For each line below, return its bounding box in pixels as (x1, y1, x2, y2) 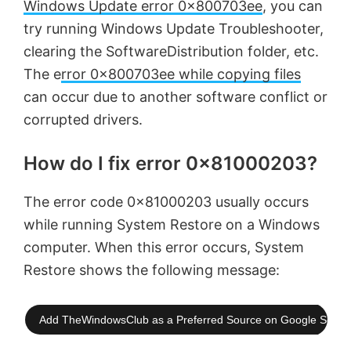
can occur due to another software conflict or (24, 89, 327, 106)
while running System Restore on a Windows (24, 216, 320, 233)
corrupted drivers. (24, 111, 143, 128)
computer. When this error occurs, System (24, 239, 304, 256)
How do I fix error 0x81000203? (24, 152, 317, 175)
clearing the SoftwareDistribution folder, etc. (24, 43, 319, 60)
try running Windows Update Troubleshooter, (24, 20, 324, 38)
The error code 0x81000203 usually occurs (24, 194, 309, 211)
